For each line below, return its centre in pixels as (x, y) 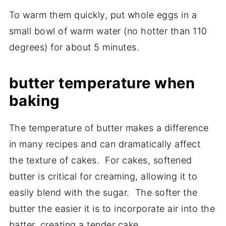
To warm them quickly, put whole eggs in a (103, 15)
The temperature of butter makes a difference (109, 128)
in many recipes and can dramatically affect (105, 144)
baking (34, 101)
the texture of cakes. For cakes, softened (100, 160)
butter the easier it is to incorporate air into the (112, 209)
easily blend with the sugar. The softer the (103, 193)
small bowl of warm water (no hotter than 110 (108, 31)
